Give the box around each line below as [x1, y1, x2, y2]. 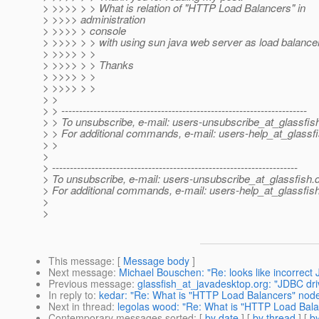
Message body [123, 253, 189, 268]
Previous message [48, 276, 132, 291]
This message [48, 253, 112, 268]
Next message [48, 265, 113, 280]
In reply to [48, 288, 93, 303]
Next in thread [48, 299, 112, 314]
